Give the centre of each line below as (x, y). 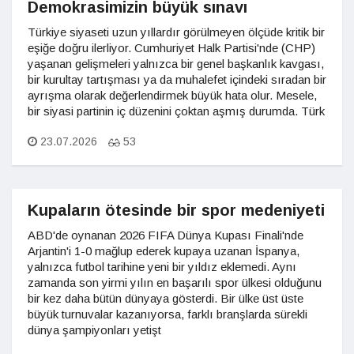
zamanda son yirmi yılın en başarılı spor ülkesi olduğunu (175, 282)
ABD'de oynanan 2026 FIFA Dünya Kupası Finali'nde (166, 235)
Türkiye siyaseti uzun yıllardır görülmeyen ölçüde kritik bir (176, 32)
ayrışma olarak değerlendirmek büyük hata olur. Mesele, (172, 95)
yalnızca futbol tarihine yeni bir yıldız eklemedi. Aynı (162, 267)
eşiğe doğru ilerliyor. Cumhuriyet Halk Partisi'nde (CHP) (171, 48)
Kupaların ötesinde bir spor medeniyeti (176, 210)
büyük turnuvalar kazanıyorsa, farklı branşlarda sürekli (168, 314)
